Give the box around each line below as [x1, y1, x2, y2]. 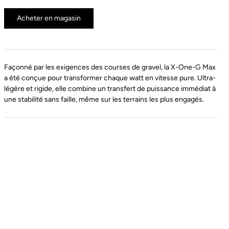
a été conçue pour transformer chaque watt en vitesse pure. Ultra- [4, 73, 216, 82]
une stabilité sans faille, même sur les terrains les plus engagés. [4, 95, 204, 104]
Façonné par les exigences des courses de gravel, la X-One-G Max [4, 62, 216, 72]
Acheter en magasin [17, 13, 81, 22]
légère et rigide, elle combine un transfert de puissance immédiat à [4, 84, 216, 93]
